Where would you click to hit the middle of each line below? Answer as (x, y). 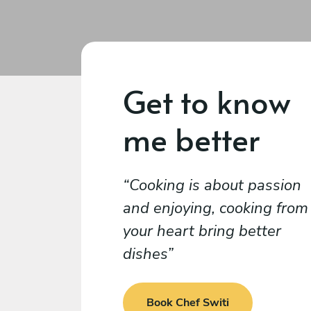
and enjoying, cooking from (216, 208)
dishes (145, 254)
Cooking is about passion (215, 185)
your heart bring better (202, 231)
